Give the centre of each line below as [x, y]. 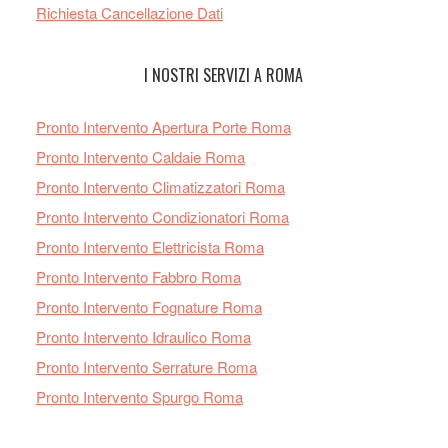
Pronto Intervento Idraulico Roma [143, 336]
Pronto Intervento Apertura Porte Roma [163, 126]
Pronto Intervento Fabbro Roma [138, 276]
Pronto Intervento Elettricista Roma [149, 246]
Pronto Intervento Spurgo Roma [139, 396]
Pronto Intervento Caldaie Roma [140, 156]
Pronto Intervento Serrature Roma [146, 366]
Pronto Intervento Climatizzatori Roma [160, 186]
